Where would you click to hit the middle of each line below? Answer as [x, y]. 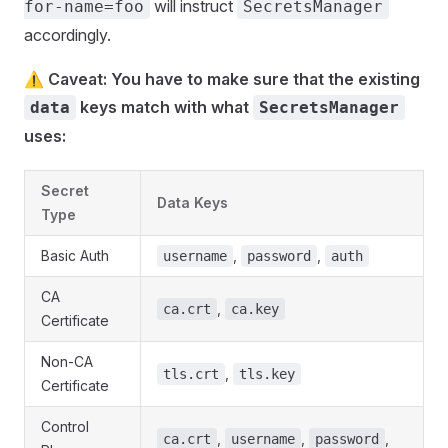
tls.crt [191, 374]
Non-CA [67, 361]
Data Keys [192, 202]
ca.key [255, 309]
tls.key [267, 374]
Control [65, 426]
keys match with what [164, 107]
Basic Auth [75, 255]
